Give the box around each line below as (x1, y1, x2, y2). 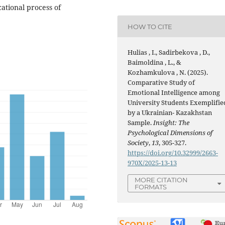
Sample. (128, 118, 154, 128)
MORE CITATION (135, 176, 188, 184)
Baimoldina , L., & (128, 58, 182, 67)
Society (128, 138, 149, 148)
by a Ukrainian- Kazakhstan (128, 108, 212, 118)
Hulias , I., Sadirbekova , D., (128, 48, 210, 57)
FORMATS (135, 183, 167, 191)
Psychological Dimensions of (128, 128, 213, 138)
